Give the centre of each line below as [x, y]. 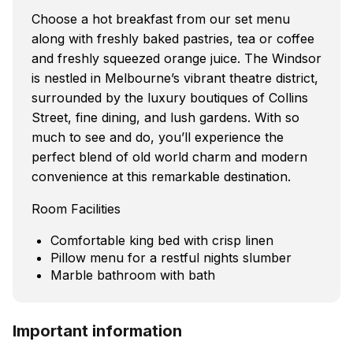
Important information [97, 331]
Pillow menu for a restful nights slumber [171, 257]
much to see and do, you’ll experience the [158, 137]
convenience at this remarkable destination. [161, 176]
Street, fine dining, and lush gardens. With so [165, 117]
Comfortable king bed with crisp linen [162, 240]
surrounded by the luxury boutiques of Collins [170, 97]
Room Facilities [76, 208]
